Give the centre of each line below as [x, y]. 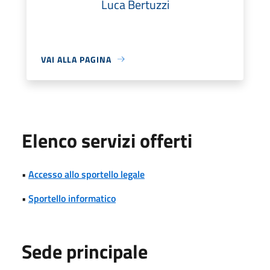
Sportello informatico [72, 198]
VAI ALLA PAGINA [76, 59]
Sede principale [85, 251]
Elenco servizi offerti [107, 140]
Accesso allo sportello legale [86, 174]
